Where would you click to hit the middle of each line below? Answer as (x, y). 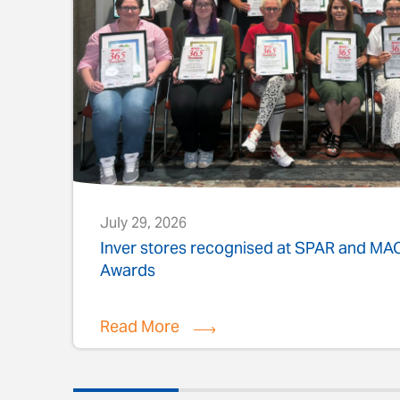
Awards (128, 272)
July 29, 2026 (144, 225)
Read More (140, 329)
